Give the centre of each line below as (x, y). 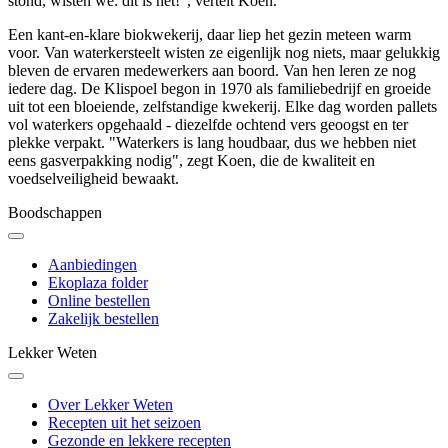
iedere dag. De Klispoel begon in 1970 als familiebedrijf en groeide (219, 89)
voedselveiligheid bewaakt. (93, 179)
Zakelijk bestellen (103, 319)
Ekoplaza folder (98, 283)
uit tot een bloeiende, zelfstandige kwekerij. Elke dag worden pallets (222, 107)
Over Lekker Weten (110, 405)
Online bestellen (99, 301)
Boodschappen (55, 213)
